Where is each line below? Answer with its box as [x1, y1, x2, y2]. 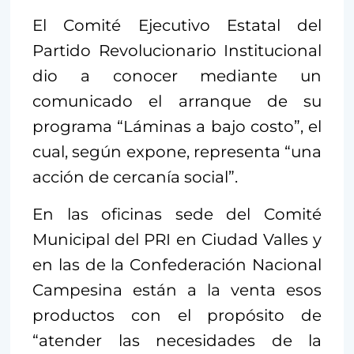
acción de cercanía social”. [32, 168, 238, 187]
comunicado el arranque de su [32, 92, 322, 111]
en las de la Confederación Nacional [32, 255, 322, 275]
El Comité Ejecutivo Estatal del [32, 16, 322, 36]
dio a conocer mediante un [32, 66, 322, 86]
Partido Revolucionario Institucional [32, 41, 322, 61]
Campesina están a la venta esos [32, 281, 322, 300]
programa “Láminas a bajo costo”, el [32, 117, 322, 137]
